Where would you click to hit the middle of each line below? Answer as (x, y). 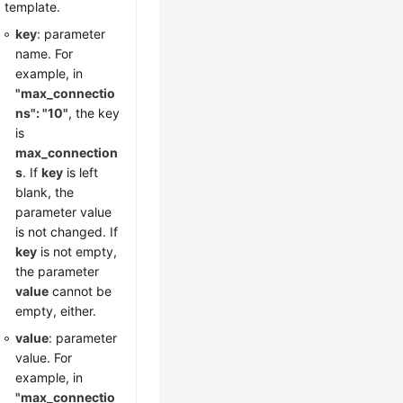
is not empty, (77, 251)
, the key (94, 113)
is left (81, 172)
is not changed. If (67, 232)
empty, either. (56, 311)
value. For (44, 358)
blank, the (45, 192)
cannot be (81, 291)
